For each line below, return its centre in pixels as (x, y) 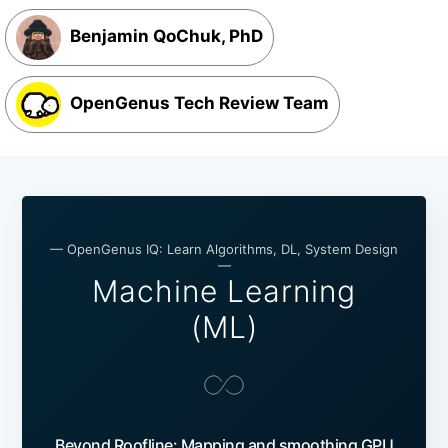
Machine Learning (224, 291)
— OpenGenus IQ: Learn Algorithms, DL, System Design (224, 249)
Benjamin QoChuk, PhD (164, 36)
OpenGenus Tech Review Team (197, 103)
